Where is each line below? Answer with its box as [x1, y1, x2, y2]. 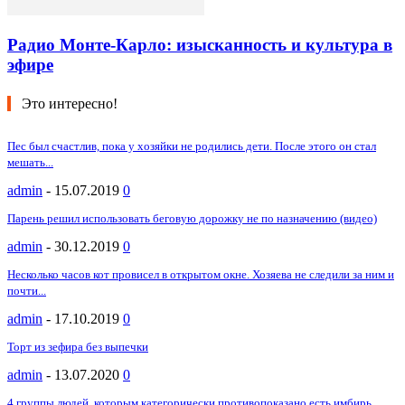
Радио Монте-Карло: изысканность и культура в [7, 35, 392, 55]
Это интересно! [22, 95, 118, 111]
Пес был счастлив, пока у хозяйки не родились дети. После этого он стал [7, 138, 376, 153]
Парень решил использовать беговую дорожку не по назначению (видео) [7, 211, 377, 225]
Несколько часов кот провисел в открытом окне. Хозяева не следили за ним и [7, 267, 394, 281]
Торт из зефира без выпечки [7, 339, 148, 353]
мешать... [7, 155, 53, 169]
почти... [7, 283, 46, 297]
